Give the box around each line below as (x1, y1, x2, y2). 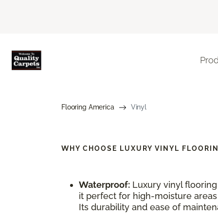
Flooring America (61, 103, 114, 111)
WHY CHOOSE (61, 144, 120, 152)
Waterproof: (79, 179, 130, 190)
